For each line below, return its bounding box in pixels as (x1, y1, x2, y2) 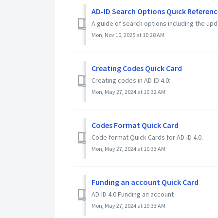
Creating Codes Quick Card (91, 63, 182, 73)
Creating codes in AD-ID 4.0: (91, 75, 170, 85)
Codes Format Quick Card (91, 120, 179, 130)
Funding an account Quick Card (91, 177, 199, 187)
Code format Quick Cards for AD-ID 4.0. (91, 132, 203, 142)
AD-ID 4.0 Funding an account (91, 189, 174, 199)
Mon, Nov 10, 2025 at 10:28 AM (91, 31, 164, 38)
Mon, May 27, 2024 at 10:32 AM (91, 88, 165, 95)
